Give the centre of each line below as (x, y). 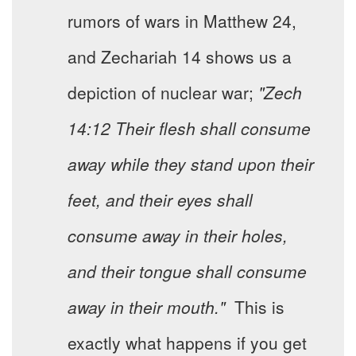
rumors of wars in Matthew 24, (182, 21)
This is (255, 307)
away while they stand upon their (191, 164)
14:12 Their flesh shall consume (189, 128)
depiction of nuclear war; (163, 93)
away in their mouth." (146, 307)
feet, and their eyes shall (160, 200)
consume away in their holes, (178, 236)
